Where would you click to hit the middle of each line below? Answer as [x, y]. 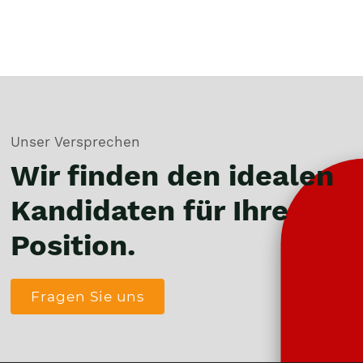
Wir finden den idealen [173, 175]
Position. [73, 245]
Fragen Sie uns [88, 296]
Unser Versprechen [76, 141]
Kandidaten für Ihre [150, 210]
